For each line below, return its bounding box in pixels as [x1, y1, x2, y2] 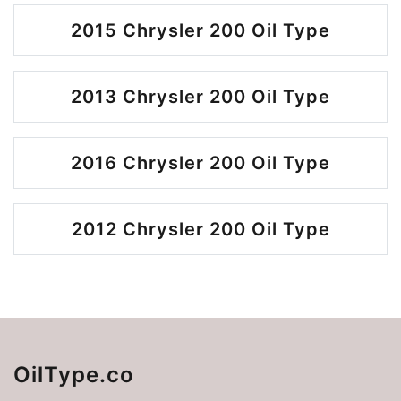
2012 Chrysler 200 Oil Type [71, 218, 330, 240]
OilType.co [13, 362, 134, 388]
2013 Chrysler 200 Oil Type [71, 86, 330, 107]
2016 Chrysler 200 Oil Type [71, 152, 330, 174]
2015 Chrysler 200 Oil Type [71, 20, 330, 41]
